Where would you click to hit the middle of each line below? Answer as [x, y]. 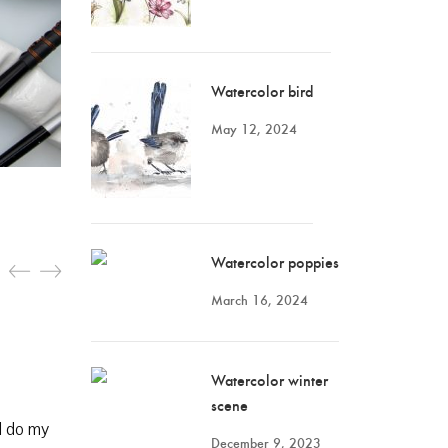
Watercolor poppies [275, 261]
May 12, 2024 [254, 128]
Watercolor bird [262, 90]
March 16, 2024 [259, 299]
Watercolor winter [269, 379]
